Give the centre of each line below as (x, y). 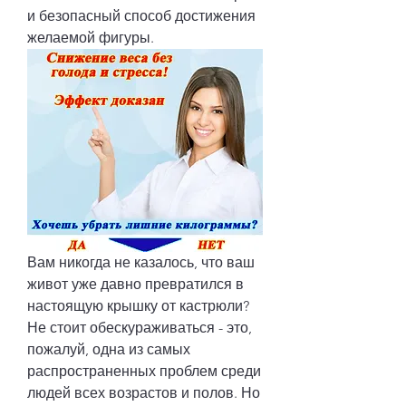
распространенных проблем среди (144, 371)
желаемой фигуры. (91, 38)
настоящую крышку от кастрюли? (138, 305)
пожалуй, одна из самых (109, 349)
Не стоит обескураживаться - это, (140, 327)
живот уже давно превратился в (135, 284)
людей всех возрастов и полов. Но (144, 392)
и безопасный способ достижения (141, 16)
